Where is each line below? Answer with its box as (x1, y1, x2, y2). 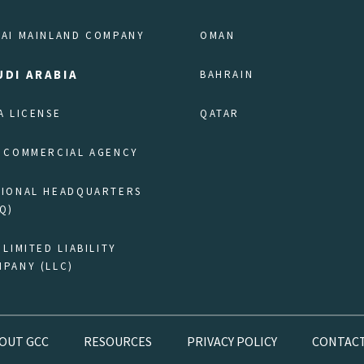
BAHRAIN (200, 67, 254, 82)
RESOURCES (84, 333, 152, 350)
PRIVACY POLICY (187, 333, 277, 350)
